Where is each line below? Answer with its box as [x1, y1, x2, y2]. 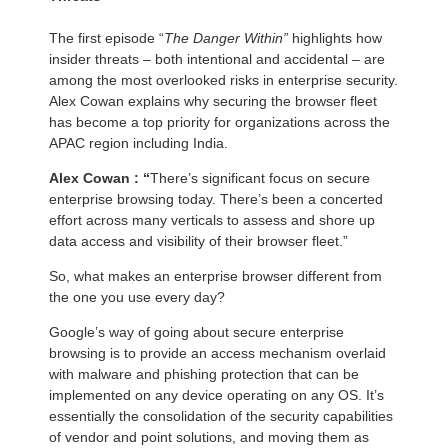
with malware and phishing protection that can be [49, 366, 359, 383]
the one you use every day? [49, 289, 225, 306]
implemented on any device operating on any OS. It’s [49, 387, 384, 404]
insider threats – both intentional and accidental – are [49, 51, 385, 68]
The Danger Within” [164, 30, 292, 47]
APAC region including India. [49, 135, 228, 152]
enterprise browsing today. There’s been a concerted [49, 191, 383, 208]
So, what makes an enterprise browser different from [49, 268, 382, 285]
